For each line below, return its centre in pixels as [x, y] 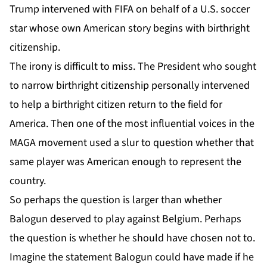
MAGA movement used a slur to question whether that [132, 142]
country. [28, 181]
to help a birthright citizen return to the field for [116, 104]
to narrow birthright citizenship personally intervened [130, 85]
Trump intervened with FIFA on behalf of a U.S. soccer [130, 9]
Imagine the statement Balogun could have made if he [132, 257]
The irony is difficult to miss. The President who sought [133, 66]
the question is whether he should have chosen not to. [132, 238]
